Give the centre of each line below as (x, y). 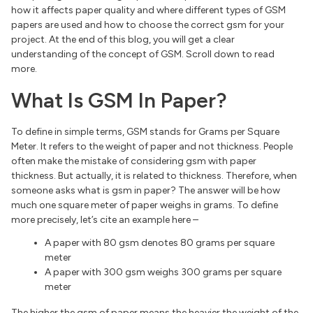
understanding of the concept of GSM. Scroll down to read (143, 54)
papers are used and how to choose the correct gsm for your (148, 25)
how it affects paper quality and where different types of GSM (148, 10)
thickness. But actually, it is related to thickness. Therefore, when (154, 176)
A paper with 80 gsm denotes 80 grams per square (160, 243)
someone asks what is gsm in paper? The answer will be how (146, 191)
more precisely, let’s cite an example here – (106, 220)
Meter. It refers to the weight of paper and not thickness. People (152, 147)
